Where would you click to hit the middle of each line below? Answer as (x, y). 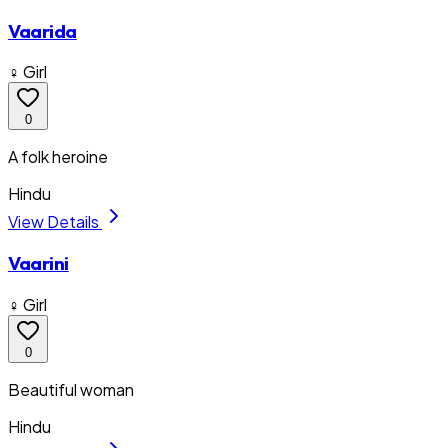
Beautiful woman (71, 389)
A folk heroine (58, 157)
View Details (55, 222)
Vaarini (38, 263)
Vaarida (42, 30)
